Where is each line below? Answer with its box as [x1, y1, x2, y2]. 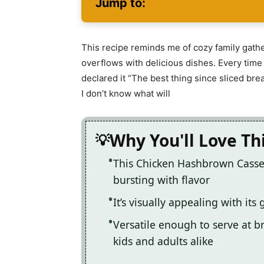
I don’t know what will [81, 87, 170, 99]
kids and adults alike [113, 233, 213, 248]
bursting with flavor [113, 172, 210, 187]
